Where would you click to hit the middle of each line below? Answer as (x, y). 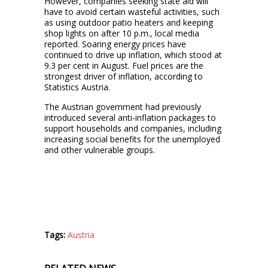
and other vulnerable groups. (100, 150)
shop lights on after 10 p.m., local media (122, 33)
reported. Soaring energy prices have (115, 44)
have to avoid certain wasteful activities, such (132, 11)
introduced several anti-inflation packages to (130, 117)
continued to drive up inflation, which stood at (133, 54)
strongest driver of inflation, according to (124, 76)
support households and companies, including (133, 128)
